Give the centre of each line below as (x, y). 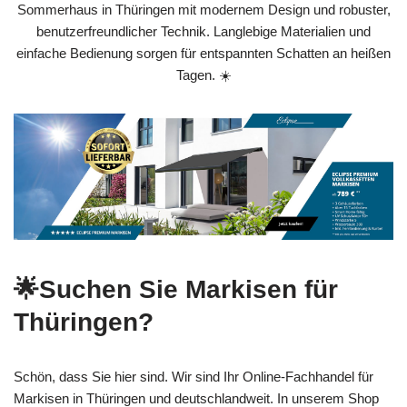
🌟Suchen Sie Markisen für (176, 289)
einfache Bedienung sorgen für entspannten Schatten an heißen (203, 53)
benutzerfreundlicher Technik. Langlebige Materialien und (203, 31)
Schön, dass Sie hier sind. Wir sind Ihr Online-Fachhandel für (194, 376)
